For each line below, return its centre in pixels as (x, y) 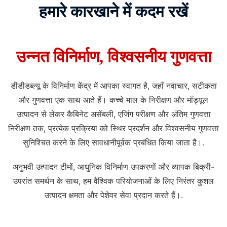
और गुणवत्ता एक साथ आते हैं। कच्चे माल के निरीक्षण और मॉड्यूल (113, 100)
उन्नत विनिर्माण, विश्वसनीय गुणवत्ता (113, 57)
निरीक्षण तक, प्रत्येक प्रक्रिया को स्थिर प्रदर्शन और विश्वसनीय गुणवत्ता (113, 128)
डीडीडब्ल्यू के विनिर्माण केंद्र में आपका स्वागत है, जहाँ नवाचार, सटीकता (113, 86)
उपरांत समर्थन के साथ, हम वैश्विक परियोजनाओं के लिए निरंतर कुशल (113, 181)
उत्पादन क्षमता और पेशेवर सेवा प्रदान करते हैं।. (113, 195)
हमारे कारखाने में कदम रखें (113, 12)
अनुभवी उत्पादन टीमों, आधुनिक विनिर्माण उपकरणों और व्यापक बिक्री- (113, 167)
